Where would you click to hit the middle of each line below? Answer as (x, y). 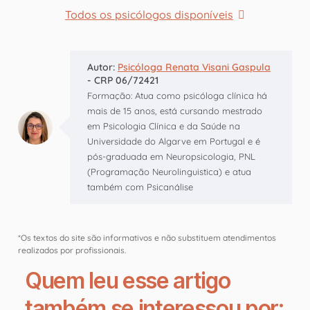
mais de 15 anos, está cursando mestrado (175, 110)
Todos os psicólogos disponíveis (149, 14)
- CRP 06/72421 (123, 80)
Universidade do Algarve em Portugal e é (174, 141)
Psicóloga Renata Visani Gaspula (194, 67)
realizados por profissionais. (72, 250)
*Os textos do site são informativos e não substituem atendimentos (147, 237)
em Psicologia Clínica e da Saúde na (164, 126)
